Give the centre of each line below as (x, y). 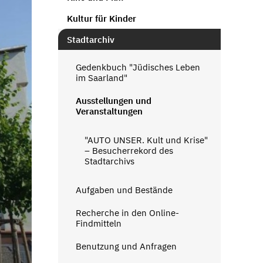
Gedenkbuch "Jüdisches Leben (138, 67)
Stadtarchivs (109, 161)
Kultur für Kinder (101, 18)
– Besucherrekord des (129, 150)
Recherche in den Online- (127, 213)
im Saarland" (101, 77)
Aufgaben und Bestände (124, 190)
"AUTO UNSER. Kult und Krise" (146, 140)
